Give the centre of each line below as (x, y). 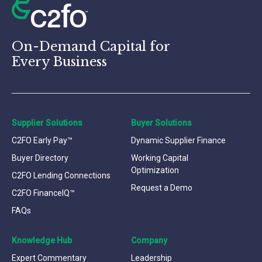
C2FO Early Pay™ (42, 140)
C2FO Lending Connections (61, 175)
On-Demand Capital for (91, 46)
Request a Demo (162, 187)
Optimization (155, 170)
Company (149, 240)
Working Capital (160, 158)
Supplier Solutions (47, 123)
